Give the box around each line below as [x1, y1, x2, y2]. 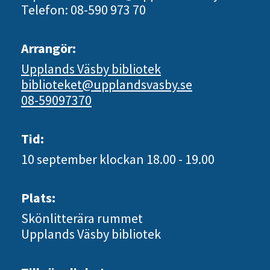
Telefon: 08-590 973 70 [21, 1, 146, 18]
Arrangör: [21, 40, 76, 57]
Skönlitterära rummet [21, 210, 143, 227]
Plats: [21, 189, 55, 206]
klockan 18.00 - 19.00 [99, 151, 215, 168]
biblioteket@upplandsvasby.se [21, 76, 192, 93]
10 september [21, 151, 99, 168]
